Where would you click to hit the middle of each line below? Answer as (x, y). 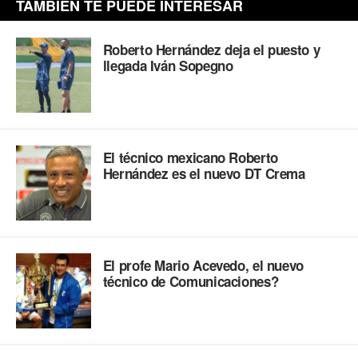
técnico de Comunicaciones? (191, 281)
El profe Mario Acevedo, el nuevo (203, 265)
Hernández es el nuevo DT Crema (204, 174)
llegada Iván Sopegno (168, 66)
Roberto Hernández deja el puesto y (211, 50)
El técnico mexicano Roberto (190, 158)
